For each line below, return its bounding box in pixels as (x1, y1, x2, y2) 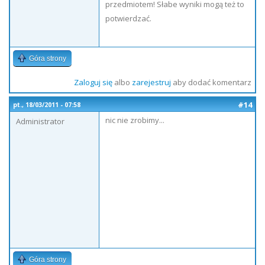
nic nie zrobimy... (105, 115, 164, 125)
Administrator (16, 116, 64, 127)
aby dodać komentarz (170, 77, 251, 88)
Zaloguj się (73, 77, 112, 88)
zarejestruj (131, 77, 171, 88)
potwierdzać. (105, 13, 151, 24)
